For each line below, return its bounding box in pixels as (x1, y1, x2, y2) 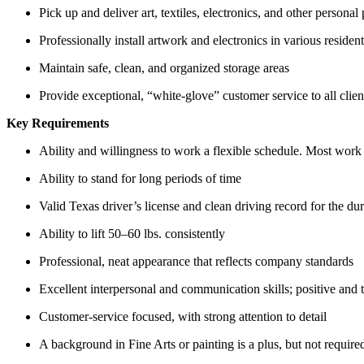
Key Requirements (6, 115, 109, 130)
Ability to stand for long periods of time (39, 171, 241, 185)
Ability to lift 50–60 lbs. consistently (39, 226, 225, 240)
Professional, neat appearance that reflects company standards (39, 253, 353, 268)
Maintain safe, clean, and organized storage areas (39, 60, 289, 75)
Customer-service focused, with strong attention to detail (39, 309, 327, 323)
